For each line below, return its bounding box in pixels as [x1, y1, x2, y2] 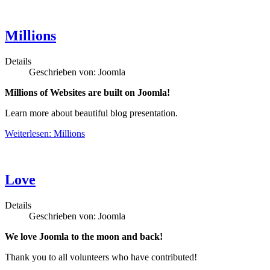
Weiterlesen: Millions [5, 128, 85, 139]
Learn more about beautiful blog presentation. [5, 107, 178, 118]
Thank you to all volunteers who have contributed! [5, 251, 197, 262]
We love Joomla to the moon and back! [5, 231, 163, 242]
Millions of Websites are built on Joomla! [5, 87, 170, 98]
